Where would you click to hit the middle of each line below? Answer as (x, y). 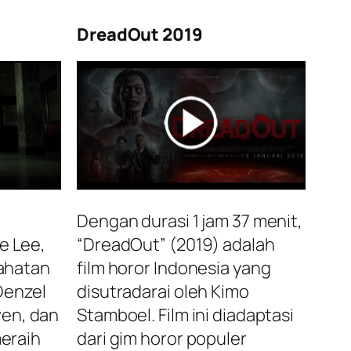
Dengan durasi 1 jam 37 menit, (190, 221)
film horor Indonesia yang (174, 268)
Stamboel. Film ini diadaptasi (186, 315)
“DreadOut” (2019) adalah (176, 245)
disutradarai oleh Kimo (163, 292)
